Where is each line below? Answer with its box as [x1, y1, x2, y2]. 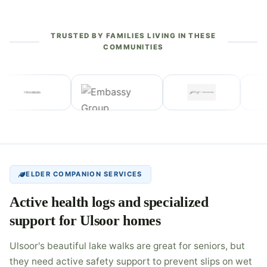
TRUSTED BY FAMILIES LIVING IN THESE [51, 32, 216, 40]
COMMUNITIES [103, 43, 164, 51]
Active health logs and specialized [10, 194, 209, 210]
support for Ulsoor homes [10, 213, 161, 228]
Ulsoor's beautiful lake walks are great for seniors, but [10, 240, 245, 252]
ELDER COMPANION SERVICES [26, 170, 142, 178]
